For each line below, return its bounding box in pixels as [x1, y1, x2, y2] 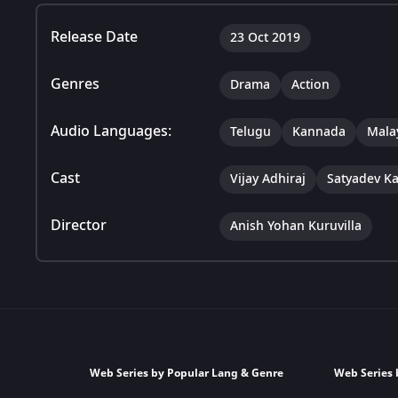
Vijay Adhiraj [230, 169, 306, 188]
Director [51, 214, 107, 236]
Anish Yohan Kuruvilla [230, 216, 362, 235]
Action [291, 75, 330, 94]
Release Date [51, 26, 138, 48]
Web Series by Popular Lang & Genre [89, 365, 283, 381]
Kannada [292, 122, 346, 141]
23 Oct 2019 [230, 28, 300, 47]
